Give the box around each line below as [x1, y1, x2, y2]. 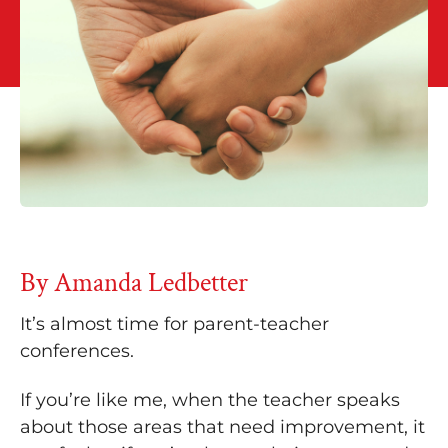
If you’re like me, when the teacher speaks [20, 388, 400, 411]
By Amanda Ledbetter [20, 265, 248, 301]
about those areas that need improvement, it [20, 415, 425, 438]
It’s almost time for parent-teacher [20, 313, 329, 336]
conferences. [20, 340, 134, 363]
